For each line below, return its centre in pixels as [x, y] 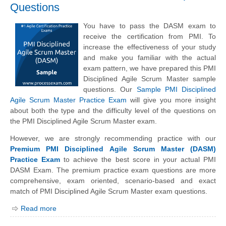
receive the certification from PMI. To [150, 37]
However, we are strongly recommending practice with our [113, 138]
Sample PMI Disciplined [176, 90]
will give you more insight [171, 100]
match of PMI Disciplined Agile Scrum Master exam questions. [109, 191]
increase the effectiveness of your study [150, 47]
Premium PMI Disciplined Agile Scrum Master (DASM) [113, 149]
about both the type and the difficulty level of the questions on [113, 111]
